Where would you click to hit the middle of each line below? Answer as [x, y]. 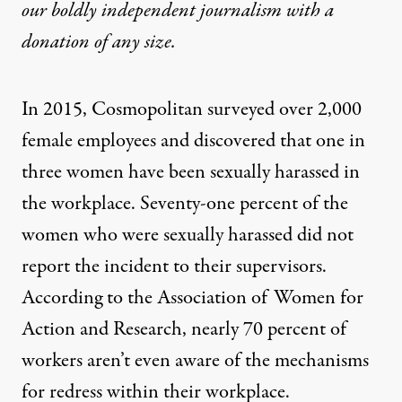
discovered [235, 141]
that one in [320, 141]
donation [56, 42]
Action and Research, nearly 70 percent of [184, 329]
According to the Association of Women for [192, 298]
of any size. [133, 42]
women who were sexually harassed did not [188, 235]
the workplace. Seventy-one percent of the [185, 204]
